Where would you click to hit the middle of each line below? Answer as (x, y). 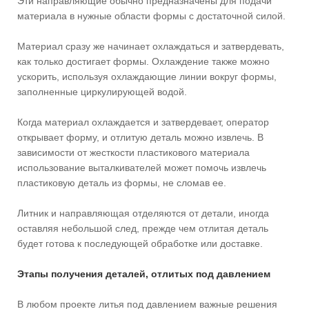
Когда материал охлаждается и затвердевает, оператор (143, 122)
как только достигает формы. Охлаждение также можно (143, 61)
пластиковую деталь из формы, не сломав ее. (122, 182)
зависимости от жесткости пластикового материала (133, 152)
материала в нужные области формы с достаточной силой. (151, 16)
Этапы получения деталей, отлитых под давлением (144, 273)
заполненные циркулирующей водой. (102, 91)
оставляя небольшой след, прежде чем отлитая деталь (143, 228)
